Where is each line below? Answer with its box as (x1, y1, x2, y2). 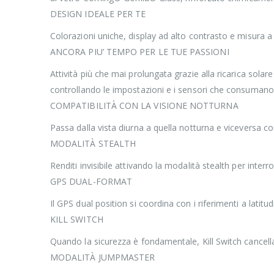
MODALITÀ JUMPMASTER (50, 251, 155, 263)
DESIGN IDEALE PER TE (50, 7, 146, 20)
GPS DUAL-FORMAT (50, 175, 133, 187)
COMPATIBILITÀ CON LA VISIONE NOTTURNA (50, 99, 239, 111)
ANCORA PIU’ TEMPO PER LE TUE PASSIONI (50, 45, 229, 57)
